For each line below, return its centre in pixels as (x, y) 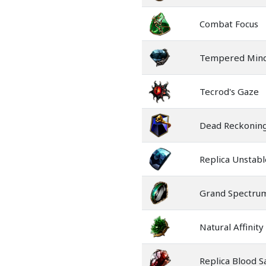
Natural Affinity (232, 227)
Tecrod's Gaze (229, 91)
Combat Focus (229, 24)
